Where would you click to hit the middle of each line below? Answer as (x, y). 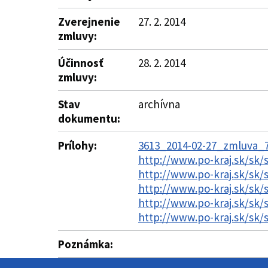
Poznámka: (86, 244)
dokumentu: (89, 118)
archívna (159, 104)
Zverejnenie (89, 22)
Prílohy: (77, 145)
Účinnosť (81, 63)
